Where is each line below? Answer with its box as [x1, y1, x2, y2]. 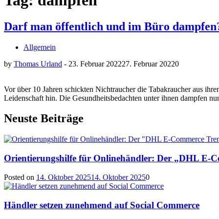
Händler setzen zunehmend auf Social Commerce [4, 199, 199, 210]
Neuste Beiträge [4, 112, 84, 125]
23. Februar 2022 [68, 59, 122, 68]
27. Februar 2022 [122, 59, 175, 68]
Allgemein [23, 43, 56, 51]
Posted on [4, 173, 36, 181]
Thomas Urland [14, 59, 62, 68]
